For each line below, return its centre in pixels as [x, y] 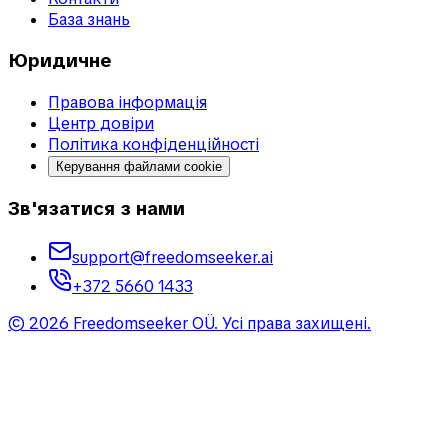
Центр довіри [101, 124]
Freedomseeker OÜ [143, 324]
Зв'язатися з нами [96, 208]
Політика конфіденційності [153, 145]
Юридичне [60, 61]
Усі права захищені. [296, 324]
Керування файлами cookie [139, 167]
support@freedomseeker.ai [172, 258]
